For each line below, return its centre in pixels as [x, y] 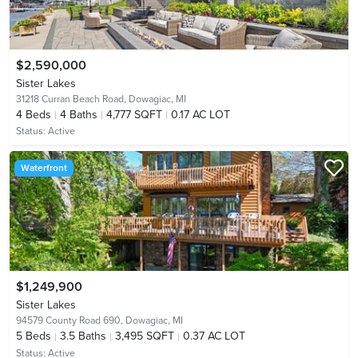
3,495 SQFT [145, 336]
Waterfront [44, 168]
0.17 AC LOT [201, 115]
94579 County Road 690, [71, 321]
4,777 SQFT [134, 115]
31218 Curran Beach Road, [72, 99]
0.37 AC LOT [214, 336]
